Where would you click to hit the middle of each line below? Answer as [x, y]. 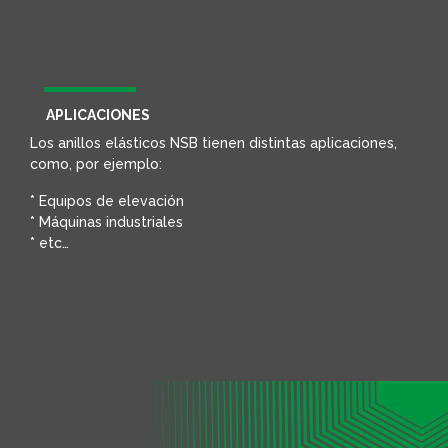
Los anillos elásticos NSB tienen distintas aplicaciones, [213, 143]
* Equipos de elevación [107, 201]
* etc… [49, 243]
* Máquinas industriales [106, 222]
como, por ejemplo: [96, 164]
